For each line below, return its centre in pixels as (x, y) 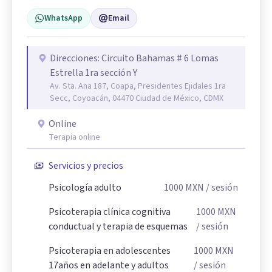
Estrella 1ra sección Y (93, 73)
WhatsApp (63, 18)
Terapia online (74, 137)
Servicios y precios (86, 165)
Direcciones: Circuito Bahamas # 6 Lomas (120, 58)
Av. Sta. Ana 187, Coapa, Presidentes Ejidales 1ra (138, 86)
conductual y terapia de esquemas (118, 226)
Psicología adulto (85, 187)
